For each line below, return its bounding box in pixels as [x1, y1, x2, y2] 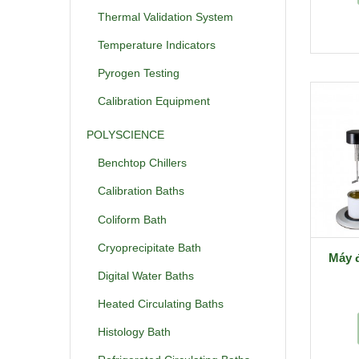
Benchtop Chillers [98, 156, 187, 170]
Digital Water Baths [98, 268, 194, 282]
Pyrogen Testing [98, 67, 179, 80]
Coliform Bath [98, 212, 167, 226]
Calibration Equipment [98, 95, 210, 108]
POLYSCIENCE [87, 128, 164, 142]
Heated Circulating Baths [98, 296, 224, 310]
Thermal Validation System [98, 10, 233, 24]
